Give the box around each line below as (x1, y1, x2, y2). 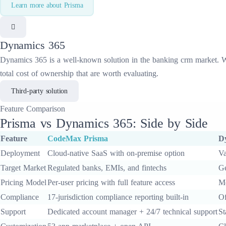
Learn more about (11, 2, 64, 9)
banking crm (152, 55, 193, 64)
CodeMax (47, 134, 84, 143)
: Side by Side (132, 116, 208, 131)
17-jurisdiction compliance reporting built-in (47, 193, 189, 201)
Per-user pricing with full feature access (47, 178, 175, 187)
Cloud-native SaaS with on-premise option (47, 149, 185, 157)
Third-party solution (11, 87, 68, 95)
